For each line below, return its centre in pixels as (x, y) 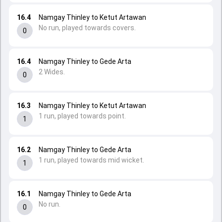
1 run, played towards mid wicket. (91, 160)
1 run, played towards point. (82, 116)
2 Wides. (52, 72)
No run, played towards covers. (87, 28)
